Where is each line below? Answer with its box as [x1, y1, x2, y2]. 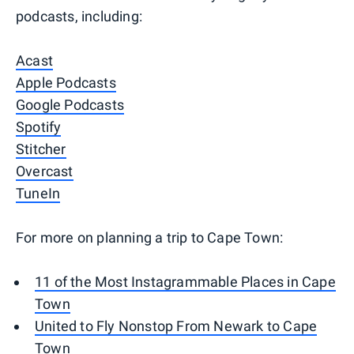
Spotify [16, 118, 62, 135]
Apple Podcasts [16, 73, 116, 91]
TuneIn [16, 184, 61, 201]
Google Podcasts [16, 96, 124, 113]
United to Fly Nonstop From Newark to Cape [35, 317, 318, 334]
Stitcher [16, 140, 66, 157]
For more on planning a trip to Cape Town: [16, 228, 284, 246]
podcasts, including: [16, 7, 142, 24]
